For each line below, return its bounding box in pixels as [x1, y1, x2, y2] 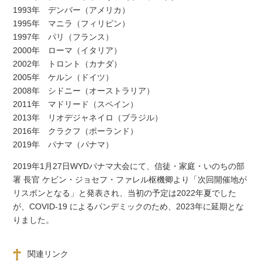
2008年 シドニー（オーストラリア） [13, 85, 155, 95]
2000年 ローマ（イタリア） [13, 45, 122, 55]
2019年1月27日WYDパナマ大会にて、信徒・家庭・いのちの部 [13, 161, 245, 171]
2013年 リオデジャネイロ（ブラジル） [13, 112, 163, 122]
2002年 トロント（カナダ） [13, 58, 122, 68]
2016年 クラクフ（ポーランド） [13, 126, 139, 136]
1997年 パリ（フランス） [13, 32, 114, 42]
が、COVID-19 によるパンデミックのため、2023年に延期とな [13, 202, 244, 212]
